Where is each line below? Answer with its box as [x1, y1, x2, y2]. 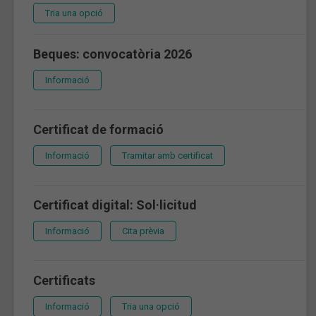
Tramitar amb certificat [122, 150, 213, 161]
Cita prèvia [122, 225, 164, 236]
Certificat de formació [33, 121, 164, 137]
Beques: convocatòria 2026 [33, 46, 192, 61]
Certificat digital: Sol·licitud [33, 197, 197, 212]
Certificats [33, 272, 95, 288]
